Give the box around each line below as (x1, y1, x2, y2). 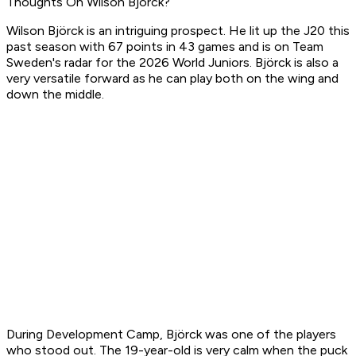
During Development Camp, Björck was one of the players (6, 327, 336, 342)
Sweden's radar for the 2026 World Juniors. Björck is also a (6, 55, 339, 71)
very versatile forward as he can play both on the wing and (6, 71, 339, 87)
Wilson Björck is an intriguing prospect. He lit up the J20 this (6, 23, 350, 39)
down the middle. (6, 87, 107, 103)
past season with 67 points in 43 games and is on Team (6, 39, 323, 55)
